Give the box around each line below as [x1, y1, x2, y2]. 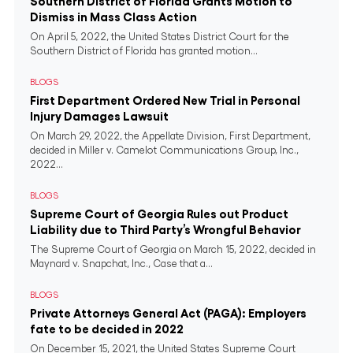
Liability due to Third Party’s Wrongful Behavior [30, 224, 301, 236]
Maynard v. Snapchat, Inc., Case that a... [30, 258, 213, 269]
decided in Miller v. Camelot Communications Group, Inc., [30, 145, 299, 155]
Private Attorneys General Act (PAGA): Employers [30, 307, 307, 319]
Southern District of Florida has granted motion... [30, 46, 258, 56]
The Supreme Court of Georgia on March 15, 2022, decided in [30, 244, 316, 255]
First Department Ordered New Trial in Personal [30, 95, 300, 106]
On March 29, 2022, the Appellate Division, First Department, [30, 131, 310, 141]
